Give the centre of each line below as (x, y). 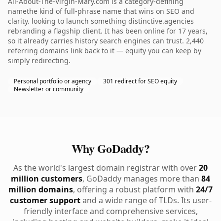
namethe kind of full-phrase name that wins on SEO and (101, 11)
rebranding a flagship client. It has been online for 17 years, (108, 31)
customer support (45, 200)
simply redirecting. (39, 60)
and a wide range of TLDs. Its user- (146, 200)
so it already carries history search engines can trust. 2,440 (106, 41)
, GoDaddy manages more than (142, 179)
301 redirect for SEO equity (140, 81)
